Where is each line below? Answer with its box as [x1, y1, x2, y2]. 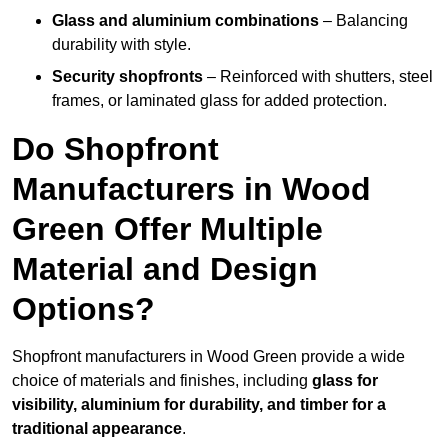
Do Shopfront [12, 131, 219, 168]
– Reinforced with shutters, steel [203, 68, 433, 86]
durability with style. [52, 36, 191, 54]
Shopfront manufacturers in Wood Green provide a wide [12, 348, 405, 366]
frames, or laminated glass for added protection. [52, 92, 387, 110]
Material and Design [12, 251, 318, 288]
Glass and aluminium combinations [52, 12, 319, 30]
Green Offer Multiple [12, 211, 323, 248]
